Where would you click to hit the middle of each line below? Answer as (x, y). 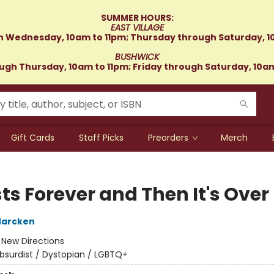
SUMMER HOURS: (137, 18)
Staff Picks (101, 138)
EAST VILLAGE (137, 28)
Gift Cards (33, 138)
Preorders (168, 138)
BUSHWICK (137, 57)
